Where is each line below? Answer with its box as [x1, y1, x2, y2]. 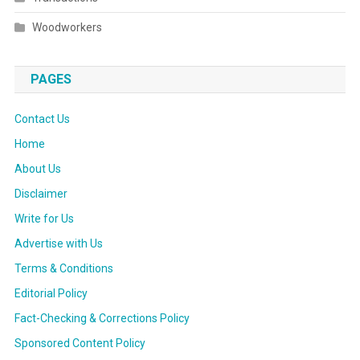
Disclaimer [14, 186, 67, 200]
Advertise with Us [14, 236, 103, 250]
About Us [14, 162, 61, 175]
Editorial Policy [14, 286, 88, 300]
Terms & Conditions [14, 261, 113, 275]
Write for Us [14, 211, 74, 225]
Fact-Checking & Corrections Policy [14, 311, 190, 325]
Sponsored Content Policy [14, 336, 145, 350]
